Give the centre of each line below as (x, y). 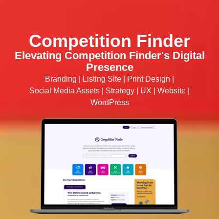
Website (172, 90)
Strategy (120, 90)
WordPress (109, 102)
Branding (61, 79)
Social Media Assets (65, 90)
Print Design (149, 79)
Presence (109, 67)
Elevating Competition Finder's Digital (109, 55)
